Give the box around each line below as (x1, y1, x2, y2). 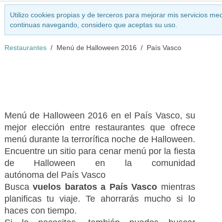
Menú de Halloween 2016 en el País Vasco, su (4, 111, 195, 120)
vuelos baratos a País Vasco (33, 182, 158, 192)
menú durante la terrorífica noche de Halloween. (4, 134, 195, 144)
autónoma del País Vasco (4, 170, 106, 180)
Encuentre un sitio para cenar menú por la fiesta (4, 146, 195, 156)
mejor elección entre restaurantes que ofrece (4, 122, 195, 132)
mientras (157, 182, 195, 192)
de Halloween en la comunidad (4, 158, 195, 168)
